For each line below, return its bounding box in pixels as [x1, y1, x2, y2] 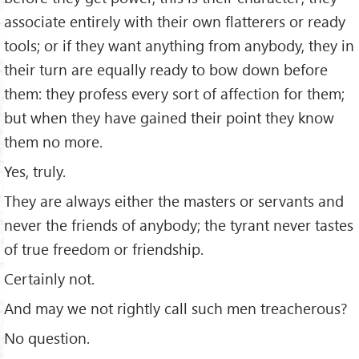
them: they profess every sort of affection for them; [4, 83, 345, 104]
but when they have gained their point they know [4, 107, 334, 128]
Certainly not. [4, 268, 95, 288]
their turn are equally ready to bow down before [4, 59, 328, 80]
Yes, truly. [4, 160, 66, 181]
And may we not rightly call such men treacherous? [4, 297, 348, 318]
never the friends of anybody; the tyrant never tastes [4, 214, 353, 235]
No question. [4, 327, 90, 348]
